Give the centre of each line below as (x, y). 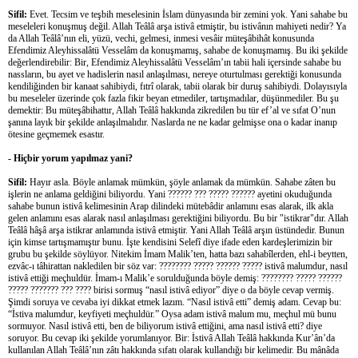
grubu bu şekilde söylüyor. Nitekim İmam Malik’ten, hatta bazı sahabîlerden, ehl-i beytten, (178, 254)
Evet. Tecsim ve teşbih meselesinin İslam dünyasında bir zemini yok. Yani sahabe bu (187, 14)
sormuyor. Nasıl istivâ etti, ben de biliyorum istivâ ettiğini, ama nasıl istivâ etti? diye (165, 326)
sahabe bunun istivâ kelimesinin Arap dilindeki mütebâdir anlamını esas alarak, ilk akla (171, 206)
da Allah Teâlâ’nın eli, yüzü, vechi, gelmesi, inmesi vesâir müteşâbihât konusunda (161, 38)
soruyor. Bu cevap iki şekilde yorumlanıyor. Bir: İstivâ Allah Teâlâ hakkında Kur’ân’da (171, 338)
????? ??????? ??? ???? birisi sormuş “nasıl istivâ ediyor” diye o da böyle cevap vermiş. (171, 290)
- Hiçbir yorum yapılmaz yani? (70, 158)
